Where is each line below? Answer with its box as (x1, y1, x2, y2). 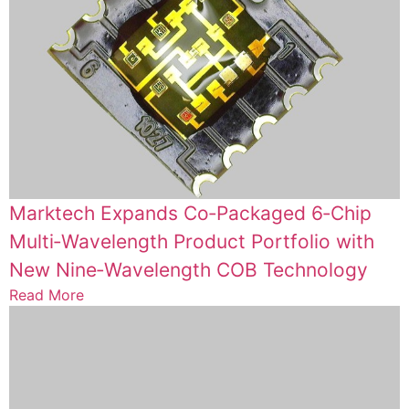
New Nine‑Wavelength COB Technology (9, 257, 368, 281)
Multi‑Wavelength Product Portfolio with (9, 229, 374, 253)
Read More (9, 285, 84, 304)
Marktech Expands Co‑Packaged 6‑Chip (9, 201, 372, 225)
